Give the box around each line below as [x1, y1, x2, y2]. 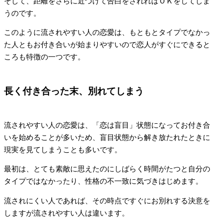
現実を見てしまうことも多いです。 [4, 145, 122, 154]
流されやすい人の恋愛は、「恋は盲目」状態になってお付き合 [4, 121, 210, 129]
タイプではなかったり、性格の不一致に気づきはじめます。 [4, 177, 203, 186]
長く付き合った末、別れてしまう [4, 86, 144, 97]
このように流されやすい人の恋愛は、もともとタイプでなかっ [4, 28, 210, 37]
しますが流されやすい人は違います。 [4, 209, 129, 217]
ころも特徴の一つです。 [4, 53, 85, 61]
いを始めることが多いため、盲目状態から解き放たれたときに [4, 133, 210, 141]
